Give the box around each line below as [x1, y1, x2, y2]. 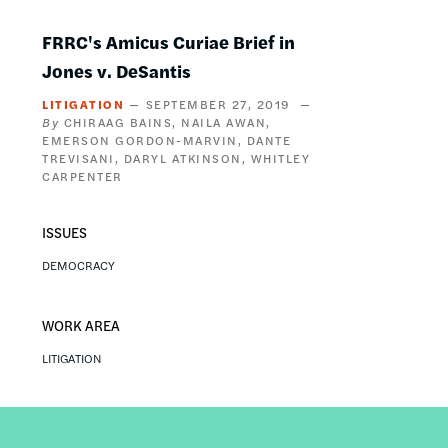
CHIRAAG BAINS [63, 112, 172, 131]
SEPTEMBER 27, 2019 [145, 94, 291, 113]
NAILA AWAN [181, 112, 266, 131]
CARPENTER [42, 166, 123, 185]
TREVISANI [42, 148, 115, 167]
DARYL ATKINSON [123, 148, 242, 167]
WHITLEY [250, 148, 310, 167]
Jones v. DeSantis [42, 57, 191, 83]
